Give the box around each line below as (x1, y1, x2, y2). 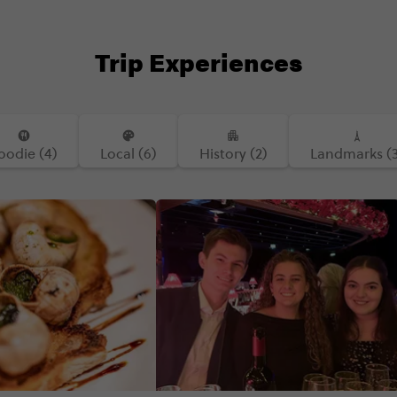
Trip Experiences (94, 43, 303, 79)
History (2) (198, 144, 268, 162)
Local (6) (99, 144, 157, 162)
